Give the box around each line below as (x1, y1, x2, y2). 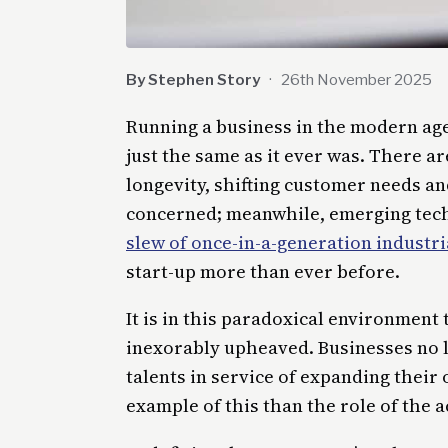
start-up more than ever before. (126, 258, 400, 284)
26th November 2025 (281, 69, 433, 89)
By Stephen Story (126, 69, 260, 89)
